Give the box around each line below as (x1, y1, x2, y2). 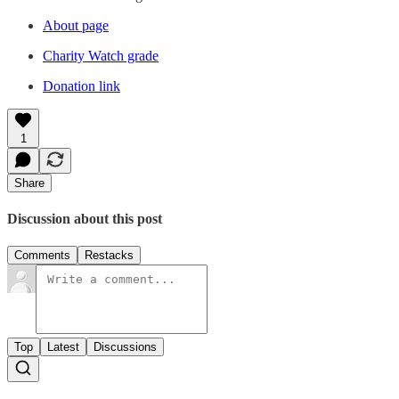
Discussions (94, 340, 157, 354)
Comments (14, 248, 70, 263)
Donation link (43, 77, 120, 94)
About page (43, 17, 109, 33)
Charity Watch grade (43, 47, 159, 63)
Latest (47, 340, 79, 354)
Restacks (85, 248, 134, 263)
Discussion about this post (7, 210, 162, 226)
